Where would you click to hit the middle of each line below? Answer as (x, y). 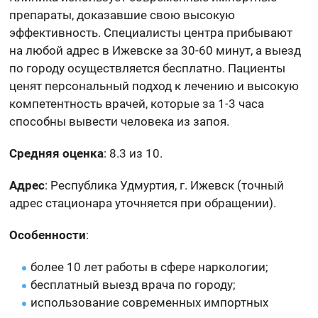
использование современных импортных (150, 302)
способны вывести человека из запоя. (120, 121)
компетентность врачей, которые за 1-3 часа (137, 103)
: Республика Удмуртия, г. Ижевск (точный (165, 185)
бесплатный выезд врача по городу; (133, 284)
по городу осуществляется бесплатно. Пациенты (148, 68)
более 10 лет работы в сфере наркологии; (150, 267)
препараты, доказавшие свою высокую (122, 15)
